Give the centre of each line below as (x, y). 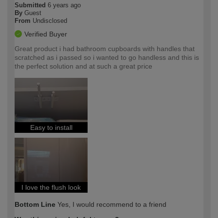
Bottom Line (35, 204)
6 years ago (64, 5)
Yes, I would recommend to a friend (111, 204)
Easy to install (51, 127)
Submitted (31, 5)
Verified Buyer (46, 34)
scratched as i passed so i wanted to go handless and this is (107, 57)
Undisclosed (50, 20)
